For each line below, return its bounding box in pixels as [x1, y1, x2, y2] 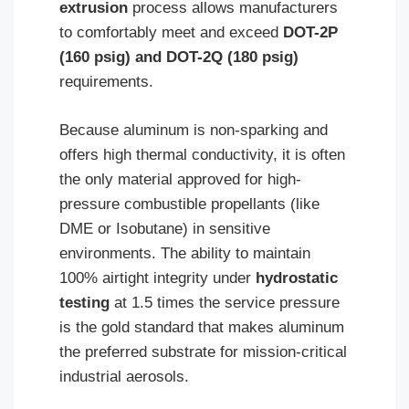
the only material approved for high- [59, 170, 301, 188]
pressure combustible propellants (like [59, 194, 320, 213]
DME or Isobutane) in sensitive [59, 219, 270, 237]
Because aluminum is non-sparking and [59, 121, 328, 139]
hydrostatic [256, 268, 338, 287]
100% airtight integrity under [59, 268, 256, 287]
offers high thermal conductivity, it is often [59, 145, 345, 163]
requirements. [59, 73, 153, 90]
